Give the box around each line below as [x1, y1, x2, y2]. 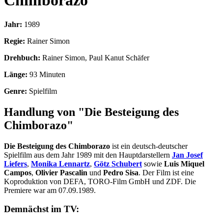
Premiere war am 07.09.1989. [4, 186, 96, 194]
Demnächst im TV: [4, 204, 79, 215]
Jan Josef [172, 150, 203, 159]
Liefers [4, 159, 27, 168]
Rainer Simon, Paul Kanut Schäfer [42, 53, 149, 62]
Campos [4, 168, 31, 177]
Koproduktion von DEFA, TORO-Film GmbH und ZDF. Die [4, 177, 196, 186]
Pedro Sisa [103, 168, 138, 177]
